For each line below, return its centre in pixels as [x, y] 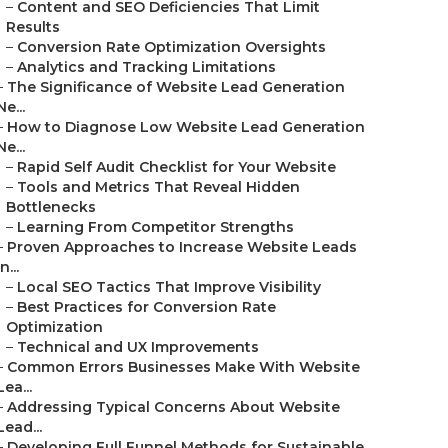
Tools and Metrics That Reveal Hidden [158, 187]
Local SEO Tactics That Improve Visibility [169, 287]
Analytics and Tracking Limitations [146, 67]
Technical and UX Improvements [138, 347]
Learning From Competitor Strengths [155, 227]
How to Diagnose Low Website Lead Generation [186, 127]
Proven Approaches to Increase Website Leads [182, 247]
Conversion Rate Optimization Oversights [171, 47]
